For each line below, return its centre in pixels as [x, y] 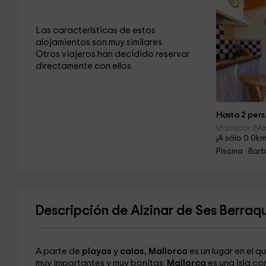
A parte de [58, 251]
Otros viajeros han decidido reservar [113, 54]
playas [97, 251]
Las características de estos [95, 31]
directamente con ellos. [84, 66]
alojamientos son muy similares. [99, 42]
